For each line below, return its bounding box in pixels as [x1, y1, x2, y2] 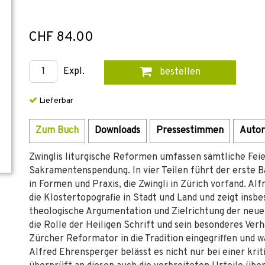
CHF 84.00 [29, 30, 93, 46]
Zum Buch [35, 125, 79, 137]
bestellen [157, 66, 201, 78]
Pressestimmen [156, 125, 224, 137]
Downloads [95, 125, 140, 137]
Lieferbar [37, 96, 73, 106]
